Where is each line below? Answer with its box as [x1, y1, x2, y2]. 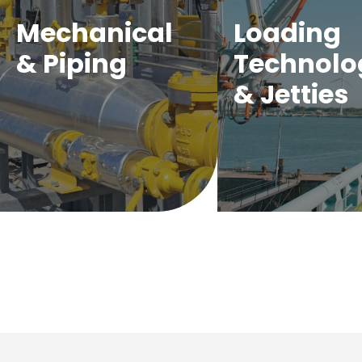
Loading [233, 15, 341, 51]
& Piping [16, 45, 127, 82]
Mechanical [16, 15, 173, 51]
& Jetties [233, 76, 348, 112]
